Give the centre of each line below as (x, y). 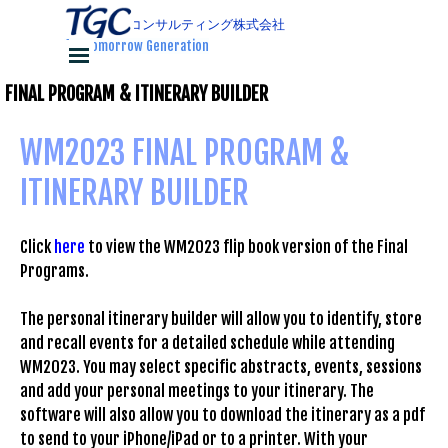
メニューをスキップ (152, 50)
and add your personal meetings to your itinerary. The (197, 391)
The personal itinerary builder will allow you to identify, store (221, 319)
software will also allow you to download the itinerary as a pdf (222, 415)
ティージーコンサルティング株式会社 (174, 24)
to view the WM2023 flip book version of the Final (246, 247)
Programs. (54, 271)
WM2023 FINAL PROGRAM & (184, 153)
